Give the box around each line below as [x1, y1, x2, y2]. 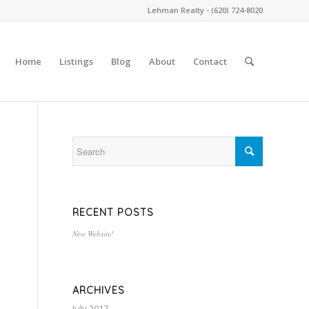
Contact [193, 55, 227, 68]
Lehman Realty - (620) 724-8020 [148, 5, 263, 15]
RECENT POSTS [72, 206, 154, 219]
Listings [59, 55, 93, 68]
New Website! [72, 228, 114, 239]
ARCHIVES [72, 284, 126, 297]
